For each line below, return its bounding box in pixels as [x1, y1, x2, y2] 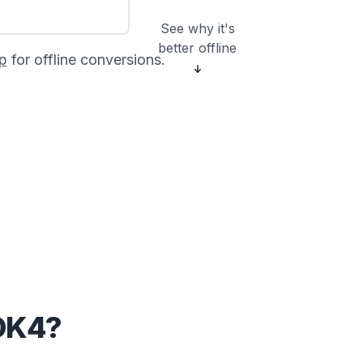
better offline [158, 40, 237, 56]
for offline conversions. [6, 51, 165, 68]
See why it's [160, 20, 235, 36]
